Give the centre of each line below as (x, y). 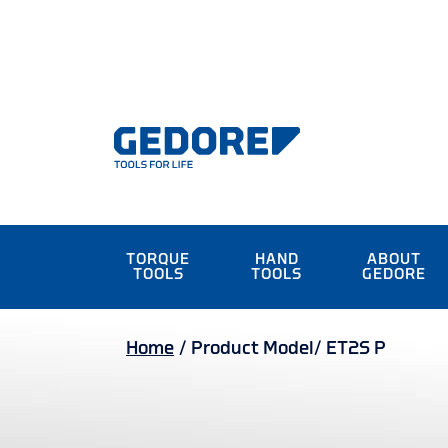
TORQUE (158, 259)
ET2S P (356, 348)
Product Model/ (256, 348)
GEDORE (394, 274)
